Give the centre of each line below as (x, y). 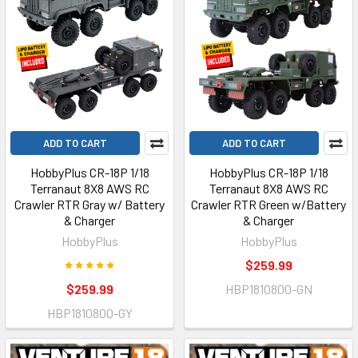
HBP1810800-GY (89, 313)
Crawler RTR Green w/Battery (268, 204)
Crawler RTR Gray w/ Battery (89, 204)
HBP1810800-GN (268, 289)
